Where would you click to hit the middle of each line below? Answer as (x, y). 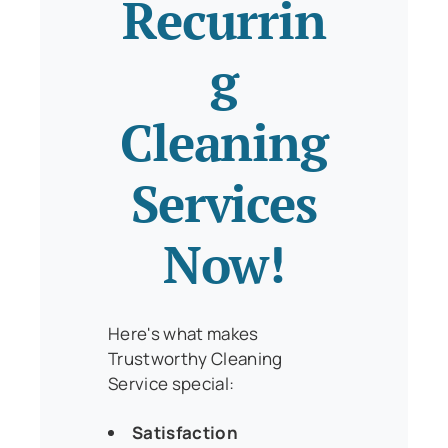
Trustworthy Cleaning (195, 358)
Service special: (171, 383)
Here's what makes (183, 333)
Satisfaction (185, 432)
